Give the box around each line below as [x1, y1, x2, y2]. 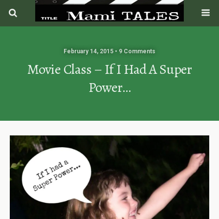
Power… [88, 78, 131, 97]
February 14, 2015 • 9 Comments [64, 48, 155, 55]
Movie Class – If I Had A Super [27, 60, 192, 79]
